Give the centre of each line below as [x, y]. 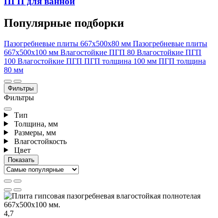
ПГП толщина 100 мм [121, 61]
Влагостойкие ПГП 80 [99, 52]
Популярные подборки [64, 23]
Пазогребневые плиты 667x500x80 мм [68, 43]
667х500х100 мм [32, 52]
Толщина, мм [35, 124]
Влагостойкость [39, 141]
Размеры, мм [34, 132]
